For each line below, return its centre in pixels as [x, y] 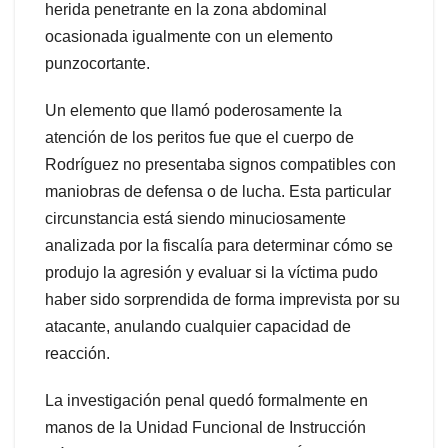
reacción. [77, 354]
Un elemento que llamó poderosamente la [193, 111]
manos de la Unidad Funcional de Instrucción [205, 428]
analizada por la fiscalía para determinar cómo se [219, 246]
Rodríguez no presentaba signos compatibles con [220, 165]
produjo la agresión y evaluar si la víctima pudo [211, 273]
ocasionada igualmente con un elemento [189, 37]
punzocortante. [97, 64]
